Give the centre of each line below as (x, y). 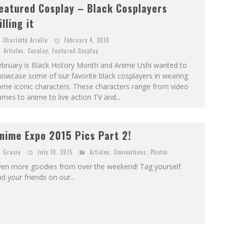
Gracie (12, 152)
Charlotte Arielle (25, 40)
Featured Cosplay (75, 51)
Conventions (130, 152)
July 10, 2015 (55, 152)
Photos (159, 152)
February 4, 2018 (87, 40)
